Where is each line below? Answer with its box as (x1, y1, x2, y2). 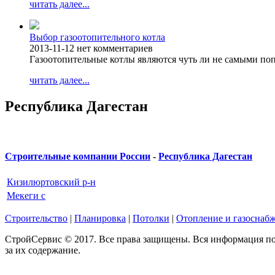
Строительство (5, 213, 68, 224)
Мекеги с (7, 190, 45, 201)
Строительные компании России (5, 150, 150, 161)
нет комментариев (77, 42, 153, 53)
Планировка (74, 213, 126, 224)
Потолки (133, 213, 169, 224)
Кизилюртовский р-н (7, 177, 96, 188)
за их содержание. (5, 245, 80, 256)
